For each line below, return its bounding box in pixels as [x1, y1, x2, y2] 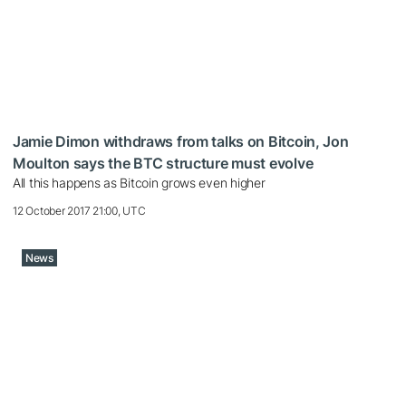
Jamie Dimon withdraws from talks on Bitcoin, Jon [13, 131, 349, 150]
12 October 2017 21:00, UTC [13, 203, 146, 217]
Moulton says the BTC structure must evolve [13, 153, 314, 172]
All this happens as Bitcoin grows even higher [13, 174, 266, 190]
